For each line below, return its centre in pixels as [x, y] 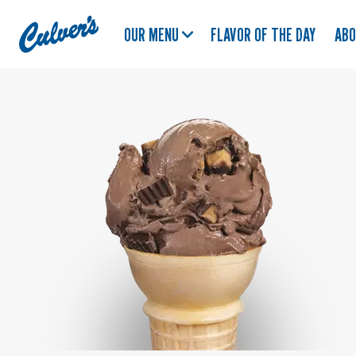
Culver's [41, 21]
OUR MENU [151, 34]
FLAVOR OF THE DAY [263, 34]
